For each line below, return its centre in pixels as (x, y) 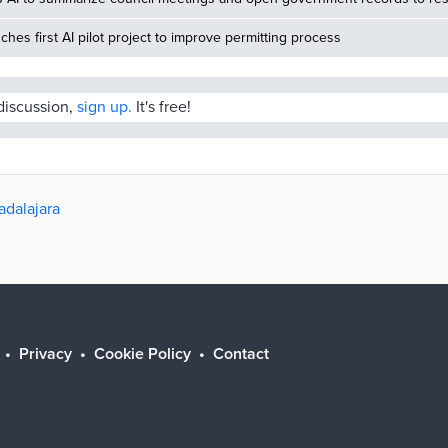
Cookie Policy (142, 354)
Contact (241, 354)
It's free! (161, 107)
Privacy (45, 354)
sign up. (104, 107)
